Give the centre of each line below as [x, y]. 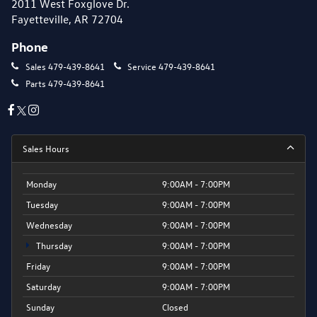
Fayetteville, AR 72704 [67, 19]
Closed [175, 306]
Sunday [40, 306]
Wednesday [49, 224]
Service [142, 66]
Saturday [44, 286]
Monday [41, 183]
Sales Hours [46, 148]
